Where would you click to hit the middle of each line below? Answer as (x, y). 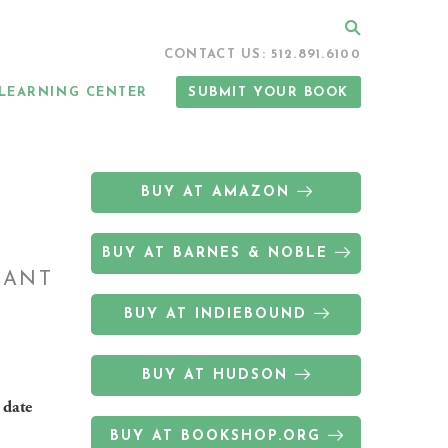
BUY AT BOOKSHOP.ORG (215, 436)
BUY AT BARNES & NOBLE (215, 253)
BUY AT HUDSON (215, 375)
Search (381, 27)
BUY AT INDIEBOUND (215, 314)
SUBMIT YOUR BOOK (268, 92)
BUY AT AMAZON (215, 192)
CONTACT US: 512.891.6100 (262, 54)
